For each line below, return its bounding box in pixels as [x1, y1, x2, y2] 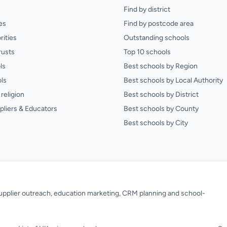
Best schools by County [124, 104, 199, 113]
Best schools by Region [124, 62, 198, 70]
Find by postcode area [124, 19, 194, 28]
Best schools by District [124, 90, 199, 99]
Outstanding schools [124, 33, 190, 42]
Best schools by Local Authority [124, 76, 223, 85]
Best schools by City [124, 119, 188, 127]
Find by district [124, 5, 170, 14]
